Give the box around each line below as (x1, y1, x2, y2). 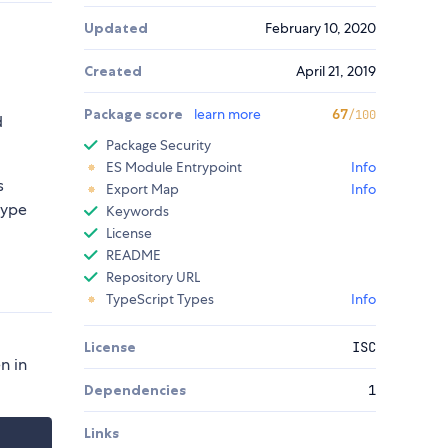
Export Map (106, 180, 179, 199)
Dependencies (84, 381, 186, 400)
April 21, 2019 (296, 62, 376, 81)
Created (84, 62, 142, 81)
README (106, 246, 161, 265)
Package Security (106, 136, 211, 155)
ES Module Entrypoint (106, 158, 242, 177)
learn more (194, 105, 261, 124)
